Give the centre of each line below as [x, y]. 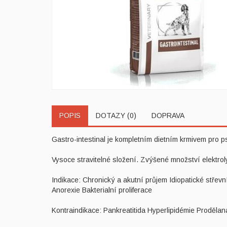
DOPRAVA [168, 115]
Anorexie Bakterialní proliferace [102, 190]
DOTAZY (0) [116, 115]
